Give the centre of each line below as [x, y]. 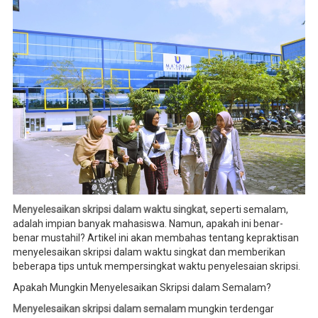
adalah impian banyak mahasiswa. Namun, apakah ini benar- [148, 223]
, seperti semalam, [247, 209]
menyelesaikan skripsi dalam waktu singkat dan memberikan [149, 252]
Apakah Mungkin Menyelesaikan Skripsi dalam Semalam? [142, 287]
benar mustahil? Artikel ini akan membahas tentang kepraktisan [155, 237]
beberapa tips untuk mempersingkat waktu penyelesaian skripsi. [156, 266]
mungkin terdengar [230, 308]
